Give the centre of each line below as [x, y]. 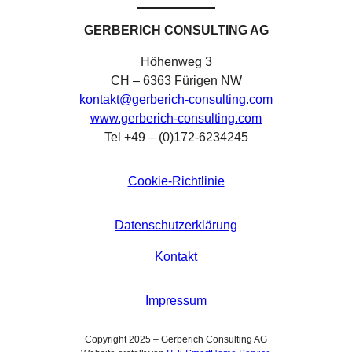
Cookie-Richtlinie [176, 181]
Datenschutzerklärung [176, 225]
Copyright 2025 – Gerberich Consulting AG [176, 339]
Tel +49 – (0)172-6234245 [176, 137]
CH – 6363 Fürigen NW [176, 81]
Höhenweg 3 [176, 62]
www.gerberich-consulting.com [176, 118]
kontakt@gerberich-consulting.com [176, 99]
